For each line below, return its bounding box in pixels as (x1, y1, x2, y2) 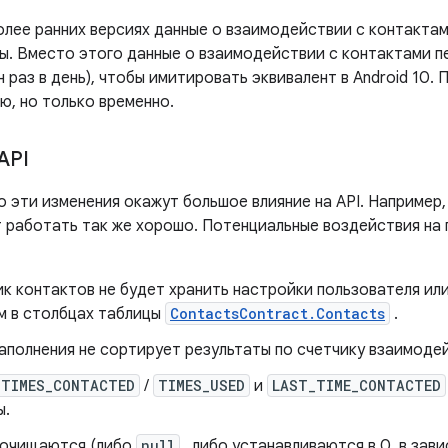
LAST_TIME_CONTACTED (272, 376, 441, 395)
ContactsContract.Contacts (170, 304, 385, 323)
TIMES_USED (158, 376, 245, 395)
